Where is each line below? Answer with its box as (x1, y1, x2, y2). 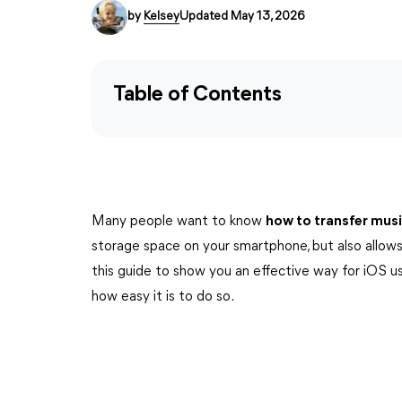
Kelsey (144, 10, 179, 23)
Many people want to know (92, 214, 266, 229)
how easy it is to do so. (92, 290, 234, 304)
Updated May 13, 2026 (179, 10, 304, 23)
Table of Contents (113, 84, 282, 106)
